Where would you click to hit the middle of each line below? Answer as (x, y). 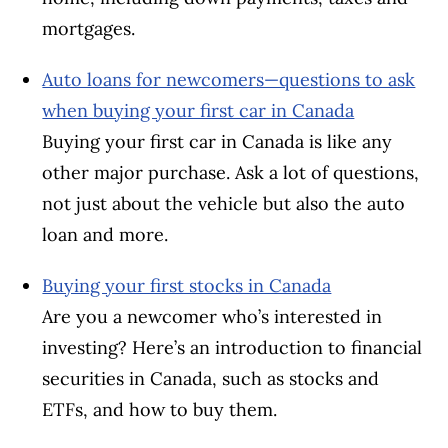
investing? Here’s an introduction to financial (232, 347)
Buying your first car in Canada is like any (217, 141)
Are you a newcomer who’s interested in (212, 316)
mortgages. (89, 28)
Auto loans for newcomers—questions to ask (229, 79)
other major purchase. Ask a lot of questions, (231, 172)
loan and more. (105, 234)
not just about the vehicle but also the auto (224, 203)
